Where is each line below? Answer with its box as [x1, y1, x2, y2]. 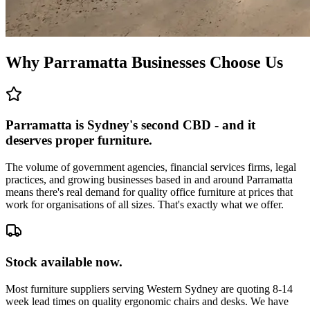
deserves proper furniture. [6, 133, 152, 148]
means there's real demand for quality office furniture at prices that [6, 186, 293, 199]
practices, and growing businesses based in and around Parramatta [6, 174, 293, 186]
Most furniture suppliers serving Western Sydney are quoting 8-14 [6, 282, 293, 295]
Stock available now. [6, 254, 122, 269]
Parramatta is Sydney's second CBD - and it [6, 118, 255, 133]
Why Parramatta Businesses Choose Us [6, 53, 283, 71]
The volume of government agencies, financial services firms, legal [6, 161, 296, 174]
